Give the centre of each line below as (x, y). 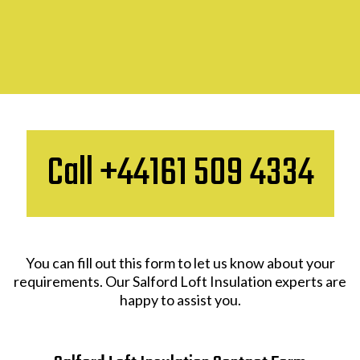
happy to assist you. (180, 299)
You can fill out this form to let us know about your (180, 262)
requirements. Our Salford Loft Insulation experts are (180, 281)
